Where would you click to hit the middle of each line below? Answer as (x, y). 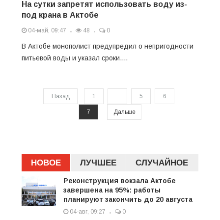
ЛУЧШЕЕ (98, 163)
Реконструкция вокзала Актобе (120, 181)
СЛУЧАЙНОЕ (162, 163)
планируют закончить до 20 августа (128, 199)
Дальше (124, 112)
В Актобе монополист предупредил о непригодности (108, 46)
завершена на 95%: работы (112, 190)
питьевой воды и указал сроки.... (75, 58)
